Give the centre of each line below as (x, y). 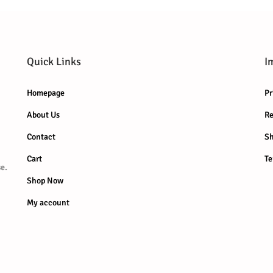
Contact (41, 137)
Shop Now (45, 181)
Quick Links (54, 62)
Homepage (46, 93)
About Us (43, 115)
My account (48, 203)
